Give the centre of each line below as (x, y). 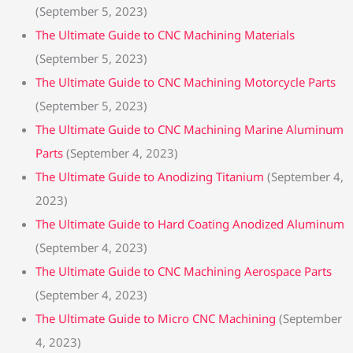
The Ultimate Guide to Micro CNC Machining (156, 318)
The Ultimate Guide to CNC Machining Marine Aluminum (190, 129)
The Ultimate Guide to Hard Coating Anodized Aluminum (190, 223)
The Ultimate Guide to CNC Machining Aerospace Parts (184, 271)
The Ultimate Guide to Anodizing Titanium (150, 176)
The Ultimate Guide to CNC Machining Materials (165, 34)
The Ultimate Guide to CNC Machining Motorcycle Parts (186, 82)
